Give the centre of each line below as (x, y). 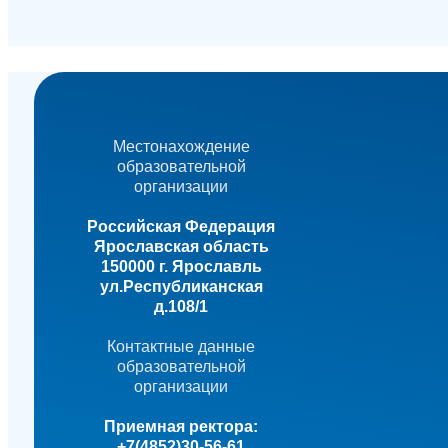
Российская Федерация (181, 227)
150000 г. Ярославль (181, 267)
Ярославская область (181, 247)
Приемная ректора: (181, 427)
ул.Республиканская (181, 287)
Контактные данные (181, 347)
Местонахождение (181, 147)
